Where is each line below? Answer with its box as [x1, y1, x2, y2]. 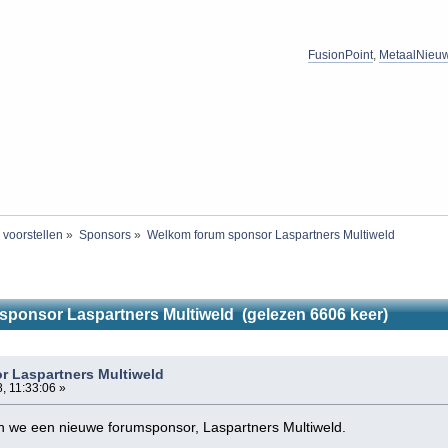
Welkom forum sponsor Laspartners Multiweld [147, 227, 396, 241]
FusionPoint [308, 48, 373, 62]
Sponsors [79, 227, 132, 241]
